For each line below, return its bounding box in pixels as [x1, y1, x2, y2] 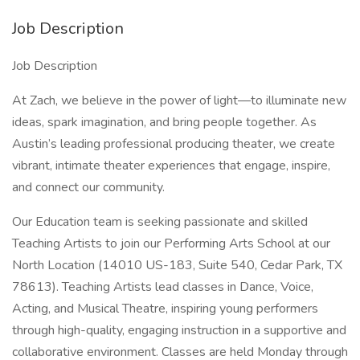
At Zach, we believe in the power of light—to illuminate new [12, 92, 346, 109]
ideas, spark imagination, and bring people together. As [12, 113, 317, 131]
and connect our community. [12, 178, 165, 196]
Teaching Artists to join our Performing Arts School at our [12, 235, 330, 252]
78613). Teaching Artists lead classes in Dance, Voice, [12, 278, 313, 296]
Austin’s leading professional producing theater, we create [12, 135, 335, 153]
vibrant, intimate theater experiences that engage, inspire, [12, 157, 330, 174]
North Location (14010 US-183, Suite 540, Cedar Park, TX [12, 256, 342, 274]
